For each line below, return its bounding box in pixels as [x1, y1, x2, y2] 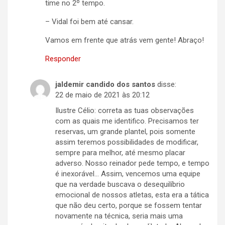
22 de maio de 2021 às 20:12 [55, 90, 150, 100]
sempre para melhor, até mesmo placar [55, 148, 185, 158]
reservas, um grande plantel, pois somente [55, 127, 195, 137]
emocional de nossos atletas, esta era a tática [55, 190, 209, 200]
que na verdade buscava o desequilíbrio [55, 180, 185, 189]
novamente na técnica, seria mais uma [55, 211, 183, 221]
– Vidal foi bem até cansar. [45, 17, 134, 27]
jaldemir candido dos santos [55, 80, 155, 89]
